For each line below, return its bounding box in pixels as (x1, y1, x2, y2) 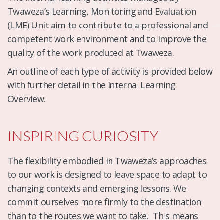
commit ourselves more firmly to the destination (7, 195, 201, 208)
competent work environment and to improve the (7, 32, 206, 45)
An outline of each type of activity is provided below (7, 65, 213, 77)
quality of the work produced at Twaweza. (7, 46, 174, 58)
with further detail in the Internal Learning (7, 79, 176, 91)
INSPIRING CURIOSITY (7, 126, 158, 144)
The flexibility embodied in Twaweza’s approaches (7, 154, 207, 166)
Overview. (7, 92, 46, 105)
